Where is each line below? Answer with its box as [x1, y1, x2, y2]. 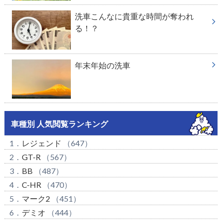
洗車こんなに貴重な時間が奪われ [74, 11, 194, 21]
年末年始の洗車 [74, 60, 130, 70]
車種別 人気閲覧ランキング [10, 120, 108, 129]
